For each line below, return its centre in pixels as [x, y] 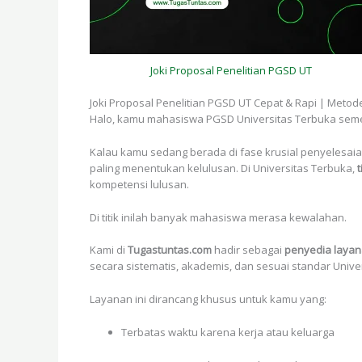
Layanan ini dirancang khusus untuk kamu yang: [208, 299]
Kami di [109, 250]
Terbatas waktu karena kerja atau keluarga [228, 332]
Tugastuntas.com [170, 250]
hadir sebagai [248, 250]
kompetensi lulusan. [139, 184]
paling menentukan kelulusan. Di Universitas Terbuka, [223, 168]
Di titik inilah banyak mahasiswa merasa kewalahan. [218, 217]
